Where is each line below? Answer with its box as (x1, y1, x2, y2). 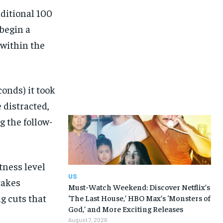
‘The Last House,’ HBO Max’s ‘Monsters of (68, 193, 211, 203)
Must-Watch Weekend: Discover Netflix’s (68, 182, 210, 192)
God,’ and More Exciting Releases (68, 204, 183, 214)
